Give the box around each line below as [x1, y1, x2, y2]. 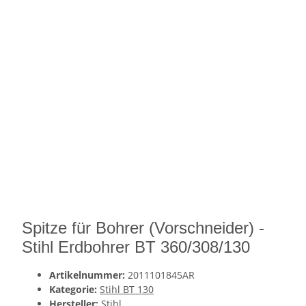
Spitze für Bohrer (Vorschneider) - [22, 219, 264, 237]
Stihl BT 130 [100, 283, 154, 296]
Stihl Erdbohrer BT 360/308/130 [22, 238, 250, 256]
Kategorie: [49, 283, 100, 296]
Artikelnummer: [49, 268, 128, 281]
